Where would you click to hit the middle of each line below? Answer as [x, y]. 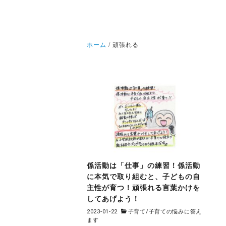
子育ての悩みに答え [175, 211]
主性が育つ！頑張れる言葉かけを [144, 188]
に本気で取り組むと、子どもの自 [144, 177]
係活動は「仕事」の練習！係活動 [144, 166]
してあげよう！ [113, 199]
